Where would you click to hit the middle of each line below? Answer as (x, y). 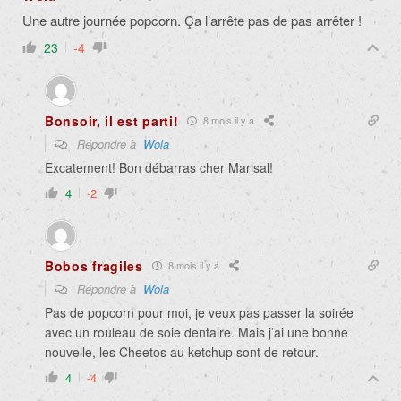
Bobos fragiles (94, 265)
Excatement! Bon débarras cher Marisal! (159, 167)
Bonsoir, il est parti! (112, 120)
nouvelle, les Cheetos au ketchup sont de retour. (182, 351)
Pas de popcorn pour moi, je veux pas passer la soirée (199, 312)
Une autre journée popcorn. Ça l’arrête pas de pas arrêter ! (192, 20)
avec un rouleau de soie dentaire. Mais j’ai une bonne (196, 332)
